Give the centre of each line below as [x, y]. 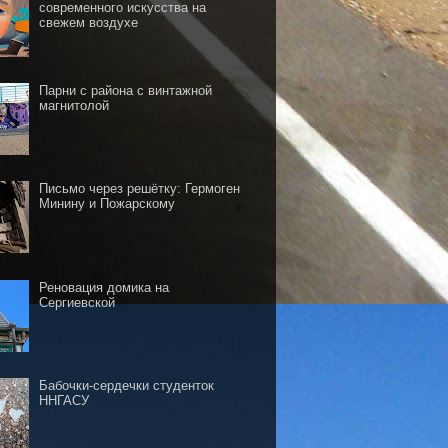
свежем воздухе [89, 23]
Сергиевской [77, 302]
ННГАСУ [64, 400]
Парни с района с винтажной [126, 91]
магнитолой [74, 106]
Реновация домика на [104, 287]
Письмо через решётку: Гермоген [140, 189]
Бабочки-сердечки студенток [127, 385]
